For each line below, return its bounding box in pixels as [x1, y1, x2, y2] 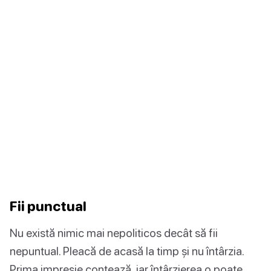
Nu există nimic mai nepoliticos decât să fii [10, 225, 218, 240]
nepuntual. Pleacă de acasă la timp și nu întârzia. [10, 243, 244, 258]
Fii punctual [10, 197, 87, 214]
